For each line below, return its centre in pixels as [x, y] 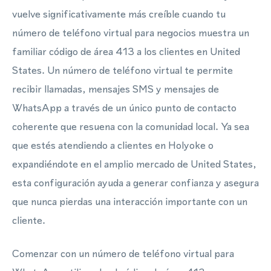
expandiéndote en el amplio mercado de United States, [134, 164]
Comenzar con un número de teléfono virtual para [123, 253]
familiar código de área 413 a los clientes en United [126, 51]
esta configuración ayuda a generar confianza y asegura [135, 183]
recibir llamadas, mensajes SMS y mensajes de [116, 89]
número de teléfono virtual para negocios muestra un [131, 33]
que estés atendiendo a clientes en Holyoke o [113, 145]
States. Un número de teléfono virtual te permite [122, 70]
